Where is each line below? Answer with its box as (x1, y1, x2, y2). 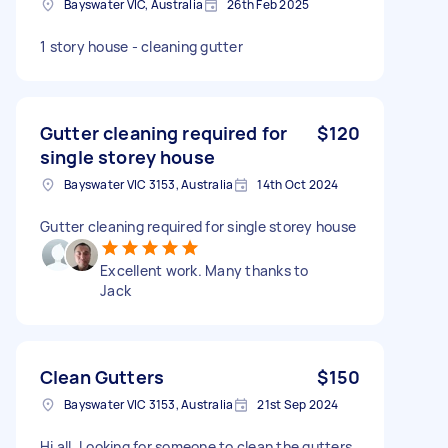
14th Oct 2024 (257, 175, 339, 193)
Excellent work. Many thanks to (100, 260, 309, 280)
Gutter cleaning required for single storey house (40, 216, 356, 236)
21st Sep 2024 (257, 395, 339, 413)
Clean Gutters (40, 364, 164, 389)
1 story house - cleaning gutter (40, 36, 243, 56)
